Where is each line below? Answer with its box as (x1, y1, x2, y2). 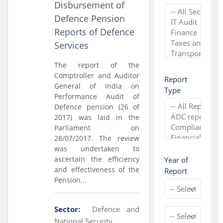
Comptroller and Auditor (54, 71, 140, 80)
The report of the (54, 60, 140, 70)
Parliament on (54, 123, 140, 132)
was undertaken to (54, 144, 140, 153)
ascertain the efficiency (54, 154, 140, 164)
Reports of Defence (54, 26, 135, 38)
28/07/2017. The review (54, 133, 140, 143)
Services (54, 39, 89, 51)
